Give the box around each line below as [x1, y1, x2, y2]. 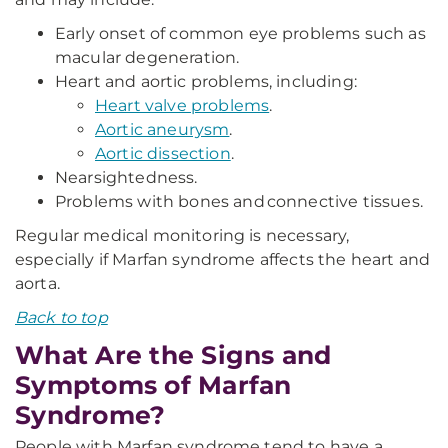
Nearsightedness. [55, 168, 198, 187]
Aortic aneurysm [95, 120, 230, 139]
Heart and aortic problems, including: [55, 72, 357, 91]
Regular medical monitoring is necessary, [15, 226, 350, 245]
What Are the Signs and [15, 340, 332, 370]
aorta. [15, 274, 60, 293]
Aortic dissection [95, 144, 231, 163]
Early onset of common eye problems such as [55, 24, 426, 43]
